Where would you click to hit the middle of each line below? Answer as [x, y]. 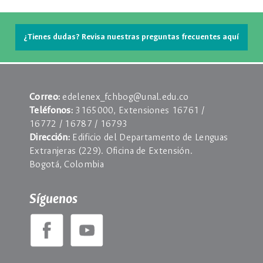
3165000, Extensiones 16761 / [140, 110]
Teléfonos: [53, 110]
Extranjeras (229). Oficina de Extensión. [111, 151]
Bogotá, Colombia [67, 164]
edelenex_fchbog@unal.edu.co [126, 97]
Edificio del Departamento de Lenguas [150, 137]
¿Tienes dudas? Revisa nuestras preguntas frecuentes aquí [131, 38]
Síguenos [53, 199]
